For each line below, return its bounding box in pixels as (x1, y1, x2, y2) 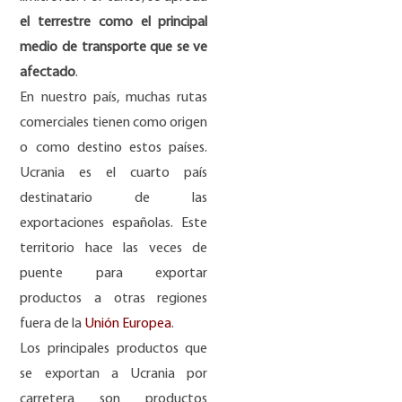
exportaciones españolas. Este (20, 215, 208, 231)
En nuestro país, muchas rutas (20, 90, 208, 105)
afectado (20, 65, 76, 80)
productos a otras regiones (20, 291, 208, 306)
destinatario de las (20, 190, 208, 205)
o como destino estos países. (20, 140, 208, 155)
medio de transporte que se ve (20, 39, 208, 55)
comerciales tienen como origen (20, 115, 208, 130)
